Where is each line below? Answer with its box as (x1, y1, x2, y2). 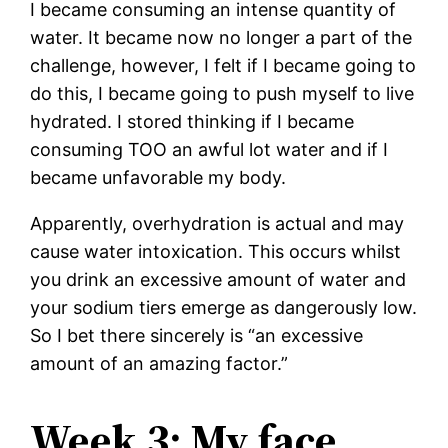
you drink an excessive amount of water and (30, 268, 407, 290)
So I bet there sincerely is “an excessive (30, 324, 364, 346)
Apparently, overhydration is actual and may (30, 212, 405, 234)
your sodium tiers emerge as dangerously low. (30, 296, 418, 318)
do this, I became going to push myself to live (30, 82, 415, 104)
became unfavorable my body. (30, 166, 287, 188)
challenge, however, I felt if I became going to (30, 54, 417, 76)
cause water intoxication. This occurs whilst (30, 240, 402, 262)
